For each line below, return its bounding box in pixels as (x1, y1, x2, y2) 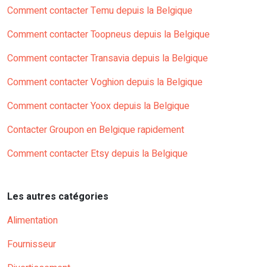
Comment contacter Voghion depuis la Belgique (7, 75, 203, 90)
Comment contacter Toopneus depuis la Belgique (7, 27, 210, 42)
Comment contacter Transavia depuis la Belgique (7, 51, 208, 66)
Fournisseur (7, 237, 56, 252)
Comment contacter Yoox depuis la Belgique (7, 99, 190, 114)
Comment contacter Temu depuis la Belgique (7, 4, 193, 18)
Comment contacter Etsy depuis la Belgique (7, 147, 188, 162)
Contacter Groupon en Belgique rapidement (7, 123, 184, 138)
